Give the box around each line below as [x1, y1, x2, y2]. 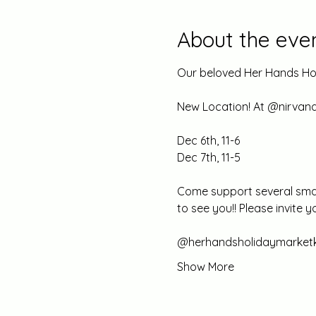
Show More [176, 259, 234, 274]
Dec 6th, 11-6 [176, 133, 243, 147]
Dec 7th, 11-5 [176, 150, 243, 164]
